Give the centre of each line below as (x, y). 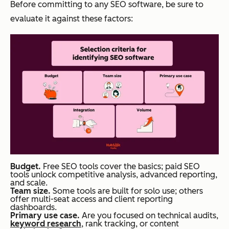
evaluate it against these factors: (72, 18)
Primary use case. (45, 215)
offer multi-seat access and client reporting (91, 199)
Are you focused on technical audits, (149, 215)
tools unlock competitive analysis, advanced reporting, (114, 174)
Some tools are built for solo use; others (127, 191)
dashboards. (33, 207)
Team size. (30, 191)
